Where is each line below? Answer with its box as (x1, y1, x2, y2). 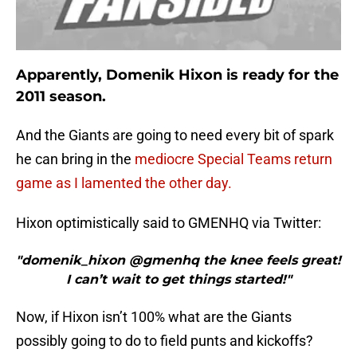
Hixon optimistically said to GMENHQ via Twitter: (16, 214, 321, 232)
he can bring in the (16, 151, 135, 168)
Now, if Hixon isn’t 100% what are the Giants (16, 308, 292, 326)
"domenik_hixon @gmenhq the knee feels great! (16, 253, 341, 269)
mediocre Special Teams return (135, 151, 332, 168)
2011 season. (16, 88, 106, 106)
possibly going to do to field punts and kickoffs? (16, 332, 313, 350)
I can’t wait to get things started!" (65, 272, 292, 288)
